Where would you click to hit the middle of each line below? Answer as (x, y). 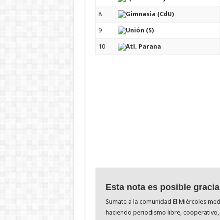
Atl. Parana (143, 46)
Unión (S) (139, 30)
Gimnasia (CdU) (150, 14)
